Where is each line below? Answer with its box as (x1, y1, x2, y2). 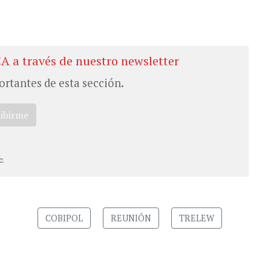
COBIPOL (45, 212, 83, 224)
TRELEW (178, 212, 214, 224)
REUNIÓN (110, 212, 151, 224)
